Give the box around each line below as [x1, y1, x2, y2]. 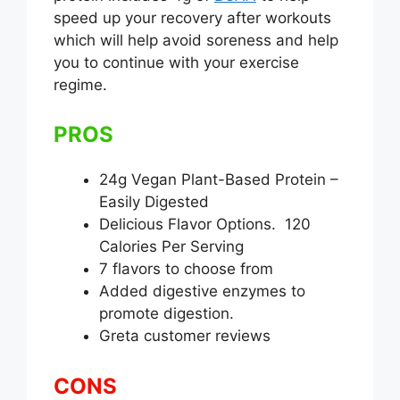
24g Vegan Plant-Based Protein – [99, 171, 338, 189]
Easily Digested [99, 193, 209, 212]
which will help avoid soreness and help [54, 30, 338, 49]
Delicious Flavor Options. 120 [99, 215, 311, 234]
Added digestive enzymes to [99, 282, 305, 301]
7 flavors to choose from [99, 260, 273, 279]
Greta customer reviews [99, 327, 271, 346]
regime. [54, 75, 107, 94]
